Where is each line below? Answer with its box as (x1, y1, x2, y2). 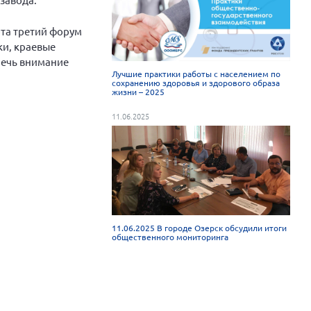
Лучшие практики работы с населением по (112, 68, 281, 80)
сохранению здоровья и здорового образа (112, 77, 280, 89)
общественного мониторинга (112, 230, 229, 242)
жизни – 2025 (112, 86, 165, 98)
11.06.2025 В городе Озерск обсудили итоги (112, 221, 287, 233)
